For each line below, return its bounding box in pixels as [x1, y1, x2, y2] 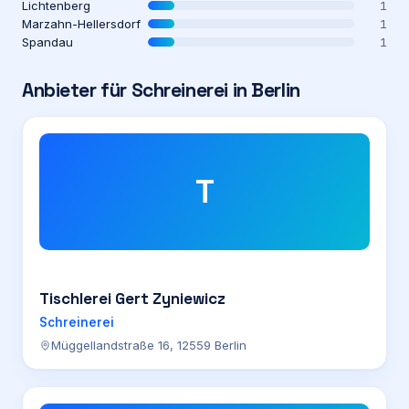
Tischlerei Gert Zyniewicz [39, 288, 225, 309]
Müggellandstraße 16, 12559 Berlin [51, 338, 246, 352]
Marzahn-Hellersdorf [22, 16, 141, 31]
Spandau [22, 35, 73, 49]
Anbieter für [22, 78, 131, 102]
